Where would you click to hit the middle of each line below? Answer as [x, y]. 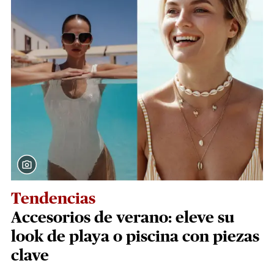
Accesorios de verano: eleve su [123, 218]
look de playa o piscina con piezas [135, 237]
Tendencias [53, 199]
